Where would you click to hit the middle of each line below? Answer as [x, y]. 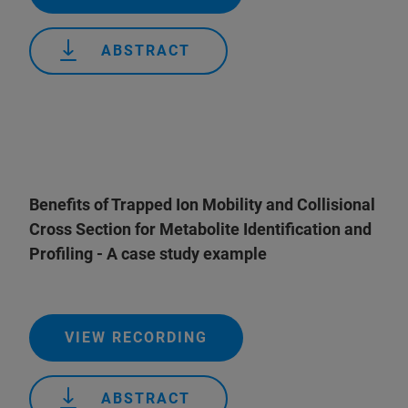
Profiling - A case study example [148, 254]
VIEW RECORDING [136, 337]
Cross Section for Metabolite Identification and [200, 229]
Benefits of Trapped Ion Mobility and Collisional [202, 204]
